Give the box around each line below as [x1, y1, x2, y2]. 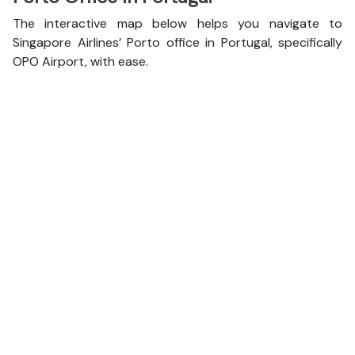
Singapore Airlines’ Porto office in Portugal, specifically [13, 34, 342, 51]
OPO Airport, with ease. [13, 53, 151, 70]
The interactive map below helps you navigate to [13, 15, 342, 32]
